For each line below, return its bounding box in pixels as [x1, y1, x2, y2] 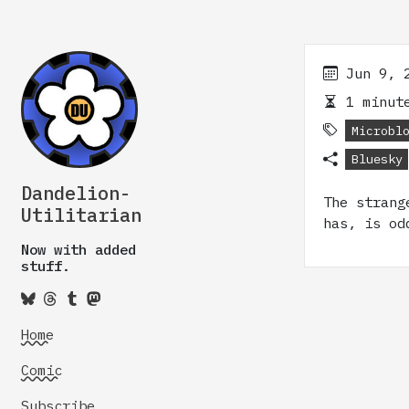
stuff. [21, 257, 70, 275]
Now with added [21, 240, 136, 258]
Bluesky [351, 151, 403, 168]
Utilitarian [21, 203, 142, 227]
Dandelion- [21, 181, 131, 205]
